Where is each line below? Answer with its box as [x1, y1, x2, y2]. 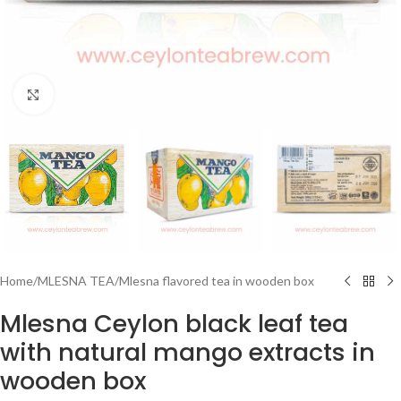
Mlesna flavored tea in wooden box [119, 273, 314, 289]
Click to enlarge [53, 87, 139, 101]
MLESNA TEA [38, 273, 115, 289]
